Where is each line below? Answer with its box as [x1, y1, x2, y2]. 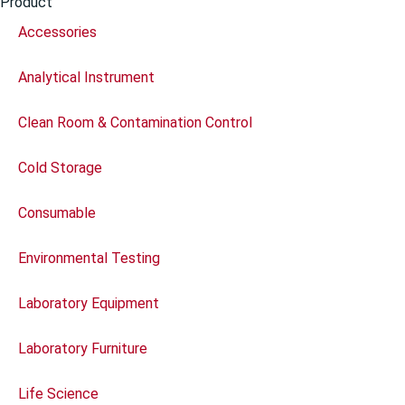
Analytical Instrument [18, 68, 155, 86]
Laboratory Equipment [18, 294, 159, 312]
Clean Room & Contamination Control [18, 113, 252, 131]
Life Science [18, 384, 99, 402]
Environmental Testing [18, 249, 160, 267]
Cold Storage [18, 158, 102, 176]
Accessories [18, 23, 97, 41]
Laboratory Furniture [18, 339, 147, 357]
